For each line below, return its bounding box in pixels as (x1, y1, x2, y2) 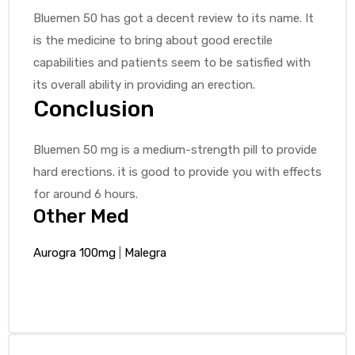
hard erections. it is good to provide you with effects (33, 165, 322, 179)
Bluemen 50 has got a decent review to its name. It (33, 11, 314, 25)
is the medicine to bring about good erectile (33, 33, 273, 48)
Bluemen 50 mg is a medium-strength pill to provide (33, 143, 317, 157)
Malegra (124, 246, 166, 260)
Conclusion (33, 96, 155, 122)
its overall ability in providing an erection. (33, 78, 255, 92)
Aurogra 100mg (33, 246, 116, 260)
